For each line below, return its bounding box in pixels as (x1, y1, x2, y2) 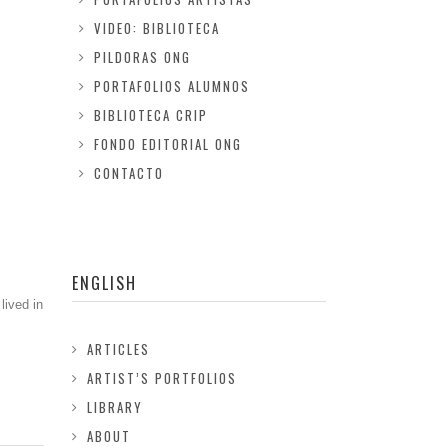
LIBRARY (87, 397, 144, 417)
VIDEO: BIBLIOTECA (93, 18, 220, 38)
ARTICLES (87, 339, 151, 359)
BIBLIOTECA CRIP (93, 105, 208, 125)
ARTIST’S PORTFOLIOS (87, 368, 238, 388)
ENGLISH (72, 271, 138, 295)
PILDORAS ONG (93, 47, 191, 67)
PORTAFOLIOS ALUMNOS (93, 76, 250, 96)
